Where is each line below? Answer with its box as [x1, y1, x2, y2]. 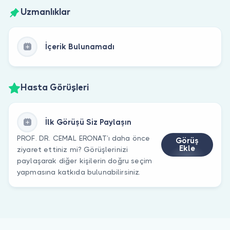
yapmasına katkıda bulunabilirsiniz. [17, 167, 141, 176]
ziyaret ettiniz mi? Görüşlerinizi [17, 145, 128, 154]
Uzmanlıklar [21, 8, 70, 17]
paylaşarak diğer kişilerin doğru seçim [17, 156, 152, 165]
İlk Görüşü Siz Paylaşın [45, 117, 131, 127]
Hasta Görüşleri [21, 84, 89, 92]
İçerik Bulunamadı [45, 42, 114, 51]
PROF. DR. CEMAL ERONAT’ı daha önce [17, 133, 150, 142]
